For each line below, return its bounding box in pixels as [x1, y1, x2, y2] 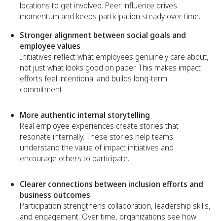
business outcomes [20, 189, 90, 201]
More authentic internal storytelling [20, 110, 150, 121]
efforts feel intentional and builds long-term [20, 73, 167, 84]
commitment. [20, 84, 64, 95]
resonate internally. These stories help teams [20, 131, 173, 143]
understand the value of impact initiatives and [20, 142, 174, 153]
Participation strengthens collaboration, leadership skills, [20, 200, 211, 212]
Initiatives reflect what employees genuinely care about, [20, 51, 209, 63]
